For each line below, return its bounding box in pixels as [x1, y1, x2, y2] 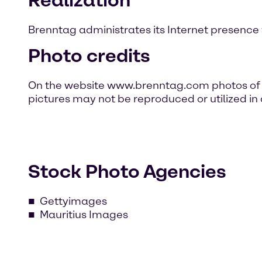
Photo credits [28, 44, 150, 67]
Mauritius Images [40, 208, 128, 221]
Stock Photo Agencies [28, 160, 226, 182]
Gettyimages [40, 194, 107, 208]
